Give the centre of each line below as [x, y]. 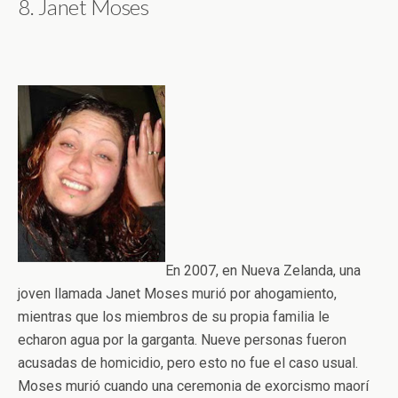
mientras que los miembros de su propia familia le [174, 316]
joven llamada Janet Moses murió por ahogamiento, [177, 293]
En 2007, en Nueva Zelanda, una [263, 270]
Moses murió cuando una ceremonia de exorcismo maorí [193, 386]
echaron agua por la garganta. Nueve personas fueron [182, 339]
